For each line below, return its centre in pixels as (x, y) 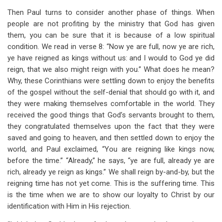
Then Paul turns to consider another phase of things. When (111, 12)
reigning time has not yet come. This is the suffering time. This (111, 183)
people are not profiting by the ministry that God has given (111, 24)
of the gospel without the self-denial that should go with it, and (111, 92)
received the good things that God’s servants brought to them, (111, 115)
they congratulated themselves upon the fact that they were (111, 126)
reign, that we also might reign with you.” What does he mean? (111, 69)
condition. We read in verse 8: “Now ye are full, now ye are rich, (111, 47)
